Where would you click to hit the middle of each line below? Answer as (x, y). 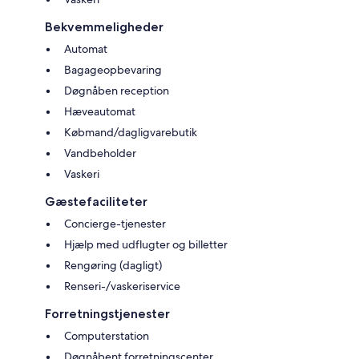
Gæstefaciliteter (96, 202)
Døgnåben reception (117, 91)
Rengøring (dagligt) (113, 266)
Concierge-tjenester (115, 224)
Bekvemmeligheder (104, 27)
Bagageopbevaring (113, 70)
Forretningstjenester (107, 314)
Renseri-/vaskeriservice (122, 286)
